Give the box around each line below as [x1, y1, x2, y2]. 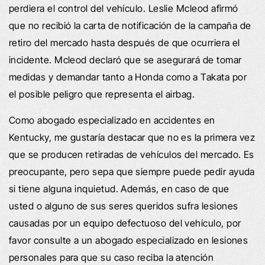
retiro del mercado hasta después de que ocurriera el [9, 36, 240, 49]
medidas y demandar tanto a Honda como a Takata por [9, 70, 247, 83]
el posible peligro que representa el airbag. [9, 88, 195, 100]
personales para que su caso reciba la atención [9, 251, 214, 263]
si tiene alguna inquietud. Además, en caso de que [9, 182, 230, 195]
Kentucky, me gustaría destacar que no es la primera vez [9, 131, 256, 143]
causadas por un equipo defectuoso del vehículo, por [9, 216, 241, 229]
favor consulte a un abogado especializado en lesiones [9, 234, 248, 246]
